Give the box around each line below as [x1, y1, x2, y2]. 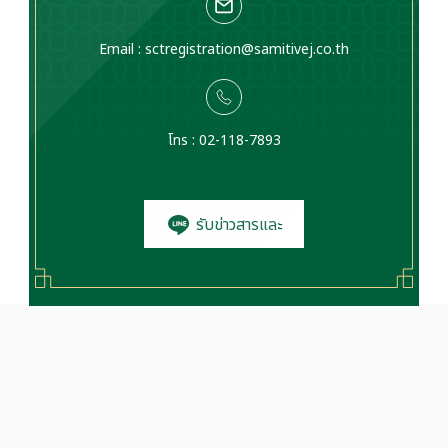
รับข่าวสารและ [192, 212, 282, 237]
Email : [99, 38, 145, 60]
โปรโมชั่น [195, 260, 253, 285]
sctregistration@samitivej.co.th [145, 38, 349, 60]
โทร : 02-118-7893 [167, 129, 281, 151]
